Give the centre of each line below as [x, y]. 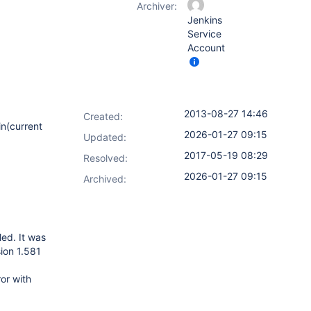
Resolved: [106, 158]
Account [206, 48]
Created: [103, 116]
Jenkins [205, 20]
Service [204, 34]
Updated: [105, 137]
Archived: [105, 179]
